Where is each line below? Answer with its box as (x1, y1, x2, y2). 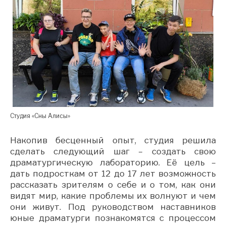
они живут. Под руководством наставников (10, 202, 216, 212)
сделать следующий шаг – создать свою (10, 146, 216, 157)
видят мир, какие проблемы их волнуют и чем (10, 191, 216, 201)
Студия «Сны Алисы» (10, 112, 70, 120)
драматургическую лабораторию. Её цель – (10, 157, 216, 168)
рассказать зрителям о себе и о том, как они (10, 180, 216, 190)
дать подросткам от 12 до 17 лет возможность (10, 168, 216, 179)
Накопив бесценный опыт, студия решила (10, 135, 216, 146)
